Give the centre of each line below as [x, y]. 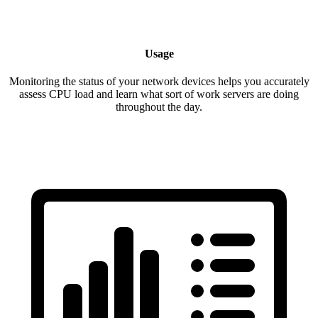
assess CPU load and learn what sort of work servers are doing [159, 94]
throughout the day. [159, 106]
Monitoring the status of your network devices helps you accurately [159, 81]
